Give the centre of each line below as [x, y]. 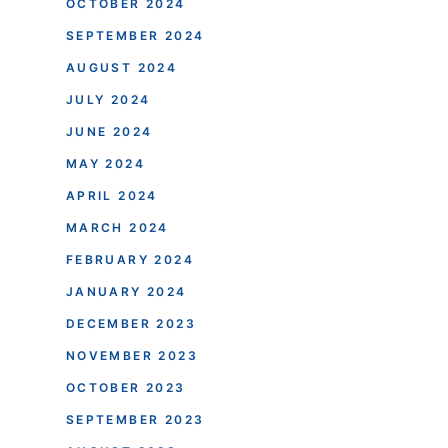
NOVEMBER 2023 [131, 355]
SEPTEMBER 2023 [135, 419]
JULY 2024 [108, 99]
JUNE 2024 [109, 131]
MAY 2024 [105, 163]
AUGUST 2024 [121, 67]
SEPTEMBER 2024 [135, 35]
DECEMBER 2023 [130, 323]
